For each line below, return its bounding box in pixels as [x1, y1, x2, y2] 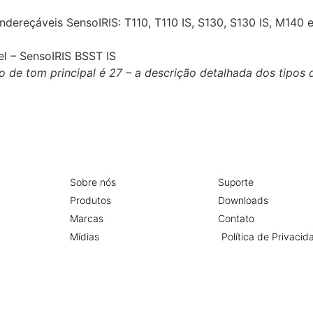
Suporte [217, 175, 254, 188]
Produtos [69, 194, 111, 206]
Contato [217, 212, 254, 224]
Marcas [69, 212, 103, 224]
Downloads [217, 194, 268, 206]
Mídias [69, 230, 99, 242]
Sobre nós [69, 175, 116, 188]
